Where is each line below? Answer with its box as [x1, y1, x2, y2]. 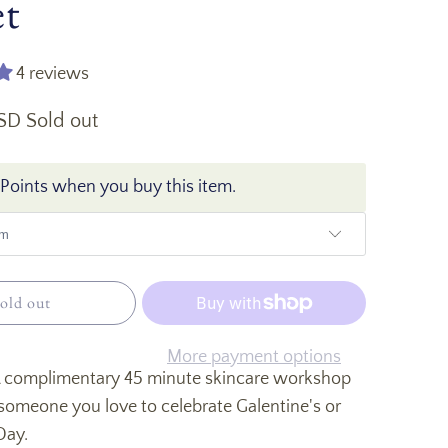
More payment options [167, 346, 341, 367]
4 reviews [16, 64, 89, 85]
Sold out [26, 110, 98, 133]
